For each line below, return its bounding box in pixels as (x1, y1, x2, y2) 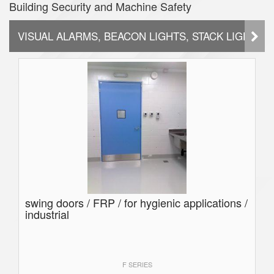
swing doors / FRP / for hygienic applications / (25, 194, 248, 211)
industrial (25, 206, 69, 223)
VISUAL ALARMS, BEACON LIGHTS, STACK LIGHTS (18, 28, 264, 44)
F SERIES (122, 259, 152, 270)
